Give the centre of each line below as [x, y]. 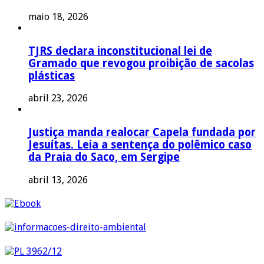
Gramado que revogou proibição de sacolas [141, 63]
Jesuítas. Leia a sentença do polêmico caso [140, 145]
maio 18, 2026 [58, 16]
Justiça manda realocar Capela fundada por [142, 133]
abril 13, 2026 [58, 180]
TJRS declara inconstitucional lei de [120, 51]
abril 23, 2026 [58, 98]
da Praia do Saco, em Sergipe [104, 157]
